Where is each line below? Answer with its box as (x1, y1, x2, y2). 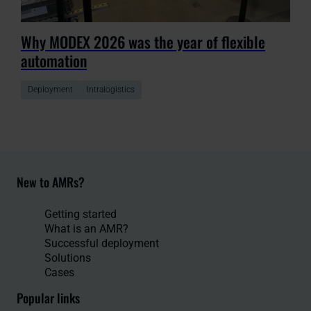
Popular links (17, 289, 80, 308)
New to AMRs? (17, 173, 85, 192)
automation (21, 49, 87, 72)
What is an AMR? (44, 222, 128, 236)
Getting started (44, 208, 117, 221)
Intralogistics (87, 85, 135, 95)
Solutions (44, 251, 91, 265)
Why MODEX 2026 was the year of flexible (21, 31, 265, 53)
